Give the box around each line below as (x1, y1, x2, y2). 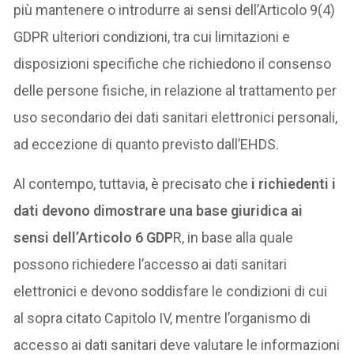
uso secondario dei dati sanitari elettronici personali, (13, 108, 338, 126)
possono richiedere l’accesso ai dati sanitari (13, 255, 288, 273)
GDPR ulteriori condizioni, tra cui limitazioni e (13, 28, 291, 45)
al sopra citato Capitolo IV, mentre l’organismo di (13, 309, 311, 326)
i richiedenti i (251, 175, 337, 192)
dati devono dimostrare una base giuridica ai (13, 201, 303, 219)
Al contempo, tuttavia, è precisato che (13, 175, 252, 192)
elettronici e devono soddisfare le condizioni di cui (13, 282, 328, 299)
